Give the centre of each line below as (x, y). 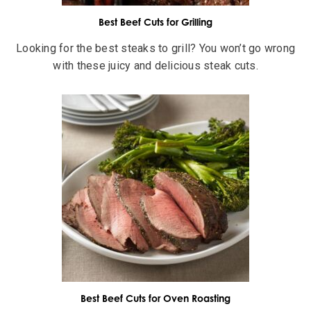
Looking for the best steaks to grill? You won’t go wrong (155, 48)
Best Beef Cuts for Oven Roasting (155, 299)
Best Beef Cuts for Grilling (155, 22)
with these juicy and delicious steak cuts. (155, 65)
